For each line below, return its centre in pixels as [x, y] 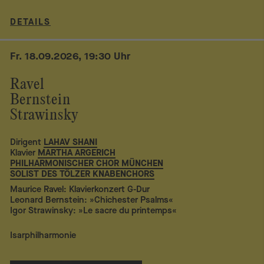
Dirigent [26, 142]
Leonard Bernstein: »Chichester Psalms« [92, 200]
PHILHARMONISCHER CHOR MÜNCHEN [87, 164]
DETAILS [31, 22]
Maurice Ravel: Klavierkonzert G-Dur [80, 189]
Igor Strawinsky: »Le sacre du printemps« [94, 211]
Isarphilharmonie [43, 235]
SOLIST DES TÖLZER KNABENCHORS [82, 174]
